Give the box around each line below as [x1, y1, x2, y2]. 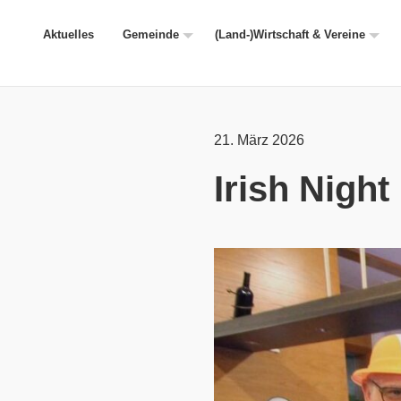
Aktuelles [43, 28, 94, 41]
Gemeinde [123, 28, 179, 41]
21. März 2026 [214, 132, 304, 148]
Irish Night [214, 169, 389, 209]
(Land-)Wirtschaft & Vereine [215, 28, 365, 41]
